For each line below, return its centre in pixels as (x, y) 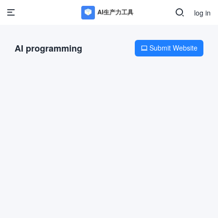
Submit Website (173, 48)
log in (202, 13)
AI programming (48, 48)
